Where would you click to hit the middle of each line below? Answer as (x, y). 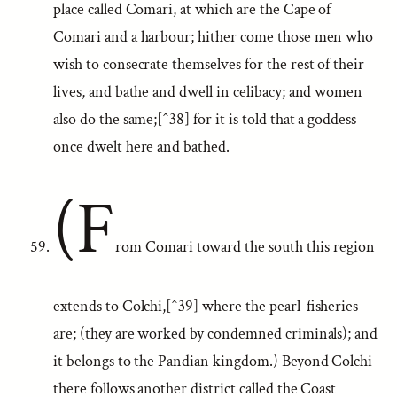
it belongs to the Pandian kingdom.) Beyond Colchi (213, 361)
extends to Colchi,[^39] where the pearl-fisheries (206, 306)
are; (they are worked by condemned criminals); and (216, 334)
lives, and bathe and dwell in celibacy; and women (208, 92)
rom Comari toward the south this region (245, 247)
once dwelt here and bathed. (142, 147)
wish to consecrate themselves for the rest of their (209, 64)
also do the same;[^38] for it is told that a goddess (205, 119)
